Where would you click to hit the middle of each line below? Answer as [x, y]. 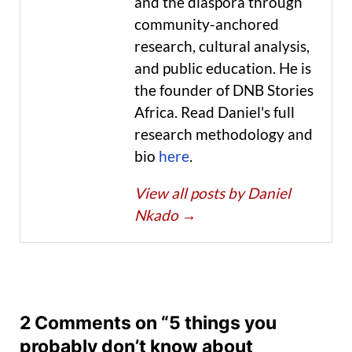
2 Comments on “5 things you [148, 323]
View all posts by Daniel [213, 193]
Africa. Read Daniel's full [214, 112]
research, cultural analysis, [222, 46]
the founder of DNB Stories [224, 90]
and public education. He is [223, 68]
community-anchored [207, 24]
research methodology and [224, 134]
